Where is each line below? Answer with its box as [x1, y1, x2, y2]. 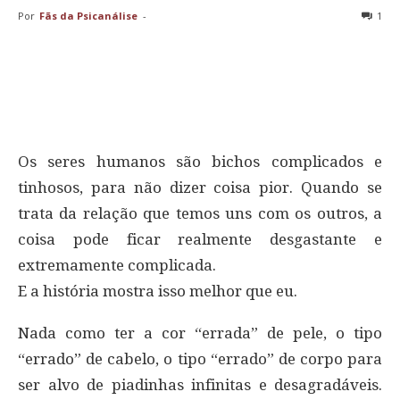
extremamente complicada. [18, 255, 216, 274]
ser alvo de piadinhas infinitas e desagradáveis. [18, 375, 382, 394]
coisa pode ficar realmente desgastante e [18, 229, 382, 248]
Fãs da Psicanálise [39, 8, 137, 22]
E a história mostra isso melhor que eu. [18, 281, 297, 300]
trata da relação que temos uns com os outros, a [18, 204, 382, 222]
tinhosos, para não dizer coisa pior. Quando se [18, 178, 382, 196]
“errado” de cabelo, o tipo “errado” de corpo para [18, 349, 382, 368]
